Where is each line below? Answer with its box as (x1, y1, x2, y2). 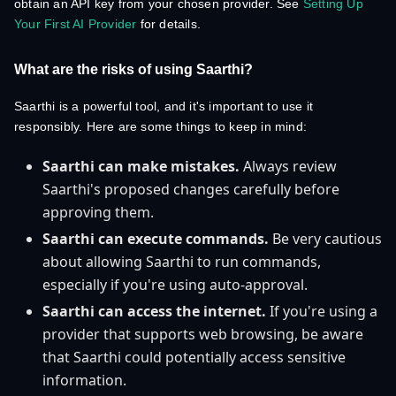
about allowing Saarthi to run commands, (42, 252, 321, 271)
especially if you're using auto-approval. (42, 275, 308, 294)
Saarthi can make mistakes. (42, 156, 240, 176)
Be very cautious (269, 229, 382, 248)
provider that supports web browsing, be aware (42, 324, 363, 344)
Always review (240, 156, 337, 176)
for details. (136, 17, 202, 31)
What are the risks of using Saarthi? (14, 62, 253, 77)
